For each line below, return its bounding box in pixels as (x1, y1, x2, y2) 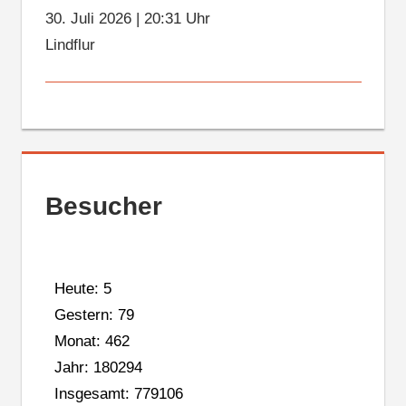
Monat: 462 (53, 332, 130, 350)
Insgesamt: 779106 (53, 384, 183, 402)
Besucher (44, 192, 162, 221)
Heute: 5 (53, 279, 111, 297)
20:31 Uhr (143, 10, 210, 28)
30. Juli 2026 (44, 10, 131, 28)
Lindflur (44, 36, 95, 54)
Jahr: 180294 (53, 358, 142, 376)
